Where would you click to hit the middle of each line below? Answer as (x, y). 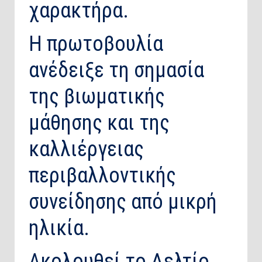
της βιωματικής (97, 97)
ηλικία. (59, 228)
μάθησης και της (99, 123)
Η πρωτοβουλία (96, 44)
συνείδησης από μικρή (123, 202)
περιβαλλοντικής (102, 176)
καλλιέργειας (86, 149)
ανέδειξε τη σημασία (116, 70)
